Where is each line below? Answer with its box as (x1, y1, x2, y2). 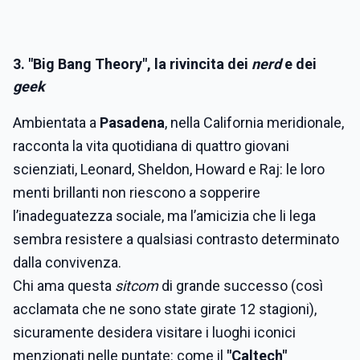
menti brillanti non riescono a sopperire (13, 184, 260, 202)
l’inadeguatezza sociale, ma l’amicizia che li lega (13, 207, 316, 225)
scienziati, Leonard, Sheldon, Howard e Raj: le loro (13, 161, 325, 178)
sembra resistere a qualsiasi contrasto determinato (13, 231, 339, 248)
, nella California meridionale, (165, 114, 344, 132)
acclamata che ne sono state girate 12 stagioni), (13, 301, 317, 318)
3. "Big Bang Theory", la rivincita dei (13, 55, 252, 73)
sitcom (115, 277, 158, 295)
